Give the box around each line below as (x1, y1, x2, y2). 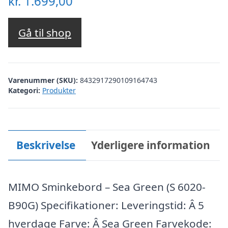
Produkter (42, 85, 76, 96)
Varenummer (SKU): (8, 75, 80, 85)
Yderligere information (91, 138, 211, 153)
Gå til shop (18, 25, 71, 40)
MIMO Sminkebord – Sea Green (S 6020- (8, 180, 206, 194)
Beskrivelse (16, 138, 75, 153)
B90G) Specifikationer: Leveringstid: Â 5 (8, 198, 204, 213)
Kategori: (8, 85, 40, 96)
